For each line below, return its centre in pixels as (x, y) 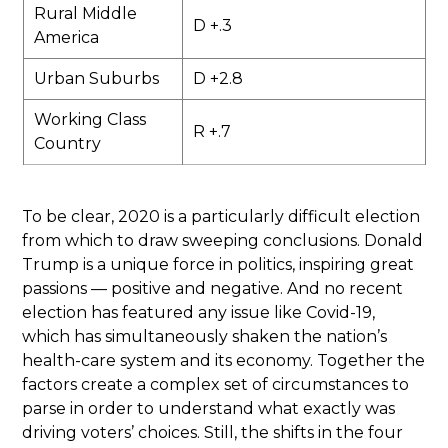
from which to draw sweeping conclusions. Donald (223, 240)
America (66, 37)
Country (67, 143)
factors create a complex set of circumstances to (216, 384)
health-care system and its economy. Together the (224, 360)
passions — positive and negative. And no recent (213, 288)
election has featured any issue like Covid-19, (199, 312)
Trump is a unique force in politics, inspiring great (218, 264)
